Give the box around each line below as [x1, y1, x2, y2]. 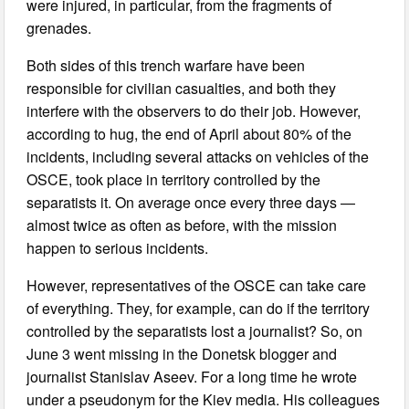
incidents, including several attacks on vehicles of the [26, 146, 370, 168]
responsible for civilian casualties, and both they [26, 78, 337, 100]
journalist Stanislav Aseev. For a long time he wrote [26, 366, 358, 388]
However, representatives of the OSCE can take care [26, 275, 367, 297]
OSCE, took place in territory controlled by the [26, 169, 321, 191]
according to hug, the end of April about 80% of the [26, 123, 352, 145]
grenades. [26, 17, 92, 39]
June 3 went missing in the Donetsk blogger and [26, 343, 338, 365]
